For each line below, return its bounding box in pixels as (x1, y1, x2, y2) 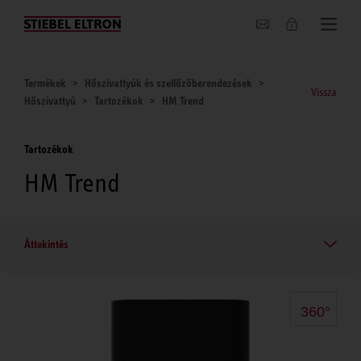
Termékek (24, 77, 66, 89)
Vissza (311, 85, 337, 98)
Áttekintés (24, 237, 68, 251)
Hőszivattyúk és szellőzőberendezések (85, 77, 252, 89)
